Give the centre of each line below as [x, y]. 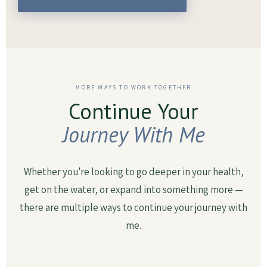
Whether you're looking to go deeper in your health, [133, 172]
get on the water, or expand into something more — [133, 190]
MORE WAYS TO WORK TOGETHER [133, 87]
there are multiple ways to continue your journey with [133, 207]
